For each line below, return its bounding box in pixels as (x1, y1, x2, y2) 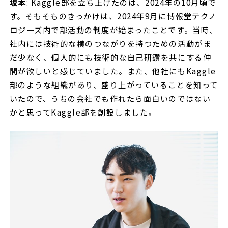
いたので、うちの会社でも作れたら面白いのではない (9, 92, 211, 104)
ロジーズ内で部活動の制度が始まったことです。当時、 (9, 23, 218, 35)
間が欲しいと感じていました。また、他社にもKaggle (9, 65, 216, 76)
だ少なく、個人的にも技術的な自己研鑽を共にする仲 (9, 51, 212, 63)
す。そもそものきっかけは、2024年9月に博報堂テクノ (9, 10, 217, 21)
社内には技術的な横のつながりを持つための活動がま (9, 37, 212, 49)
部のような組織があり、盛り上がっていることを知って (9, 78, 218, 90)
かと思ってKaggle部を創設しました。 (9, 106, 159, 118)
